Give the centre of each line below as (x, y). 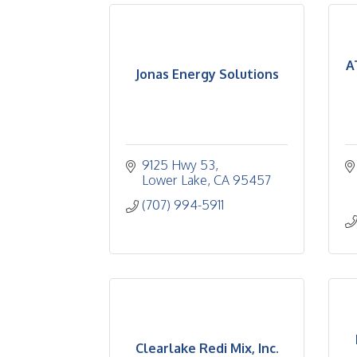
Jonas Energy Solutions (207, 74)
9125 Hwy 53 (178, 165)
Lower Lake (175, 180)
